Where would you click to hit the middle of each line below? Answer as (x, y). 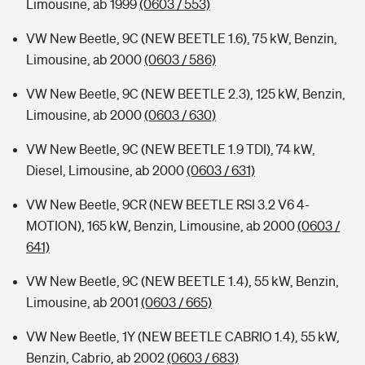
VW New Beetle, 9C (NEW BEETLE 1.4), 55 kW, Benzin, (182, 281)
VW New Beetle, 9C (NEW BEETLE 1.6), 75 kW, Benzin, (182, 38)
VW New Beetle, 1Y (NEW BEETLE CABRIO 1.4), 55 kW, (183, 336)
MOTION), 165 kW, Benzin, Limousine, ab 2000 (162, 226)
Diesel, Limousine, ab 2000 (106, 170)
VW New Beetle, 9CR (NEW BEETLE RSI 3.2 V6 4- (168, 204)
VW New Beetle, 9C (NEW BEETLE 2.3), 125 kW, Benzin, (186, 94)
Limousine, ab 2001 (84, 302)
